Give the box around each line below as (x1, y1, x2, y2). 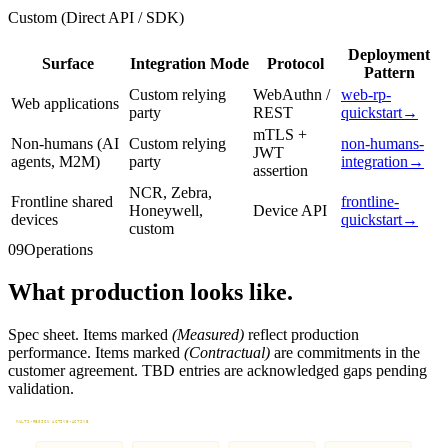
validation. (8, 380, 74, 398)
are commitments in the (270, 344, 420, 362)
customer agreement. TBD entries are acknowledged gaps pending (8, 362, 427, 380)
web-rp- (341, 86, 391, 104)
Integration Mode (129, 55, 249, 73)
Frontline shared (11, 193, 113, 211)
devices (11, 211, 58, 229)
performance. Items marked (8, 344, 180, 362)
